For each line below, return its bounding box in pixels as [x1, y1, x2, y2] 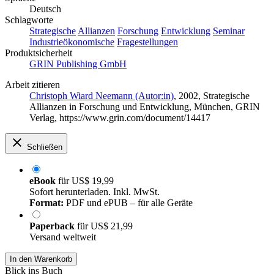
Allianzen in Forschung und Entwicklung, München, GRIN [29, 102, 260, 113]
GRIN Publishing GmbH [29, 59, 127, 70]
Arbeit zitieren [5, 80, 60, 91]
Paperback [29, 221, 77, 232]
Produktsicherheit [5, 48, 72, 59]
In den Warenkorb [10, 254, 72, 264]
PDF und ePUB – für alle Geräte [64, 198, 193, 209]
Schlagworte [5, 15, 53, 26]
